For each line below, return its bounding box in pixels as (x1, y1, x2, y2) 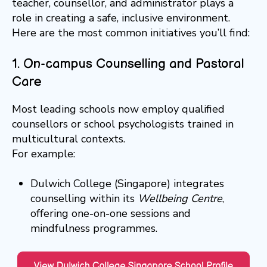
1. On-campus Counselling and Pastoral (12, 56, 244, 73)
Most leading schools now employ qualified (12, 102, 225, 117)
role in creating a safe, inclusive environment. (12, 11, 230, 26)
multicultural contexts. (12, 132, 125, 147)
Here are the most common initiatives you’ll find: (12, 26, 250, 41)
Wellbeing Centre (137, 191, 222, 206)
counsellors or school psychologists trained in (12, 117, 234, 132)
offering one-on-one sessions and (30, 206, 191, 221)
